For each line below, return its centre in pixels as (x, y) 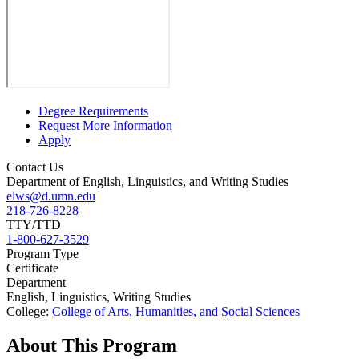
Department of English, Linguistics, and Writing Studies (147, 181)
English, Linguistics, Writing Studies (99, 296)
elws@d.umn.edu (51, 196)
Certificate (32, 268)
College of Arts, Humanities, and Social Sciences (176, 311)
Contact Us (35, 167)
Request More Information (105, 125)
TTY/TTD (34, 224)
